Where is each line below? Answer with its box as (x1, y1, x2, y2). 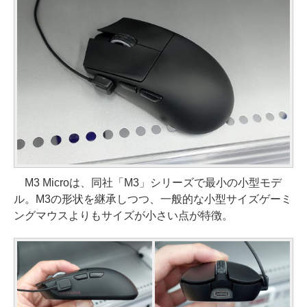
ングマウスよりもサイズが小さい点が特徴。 (14, 209, 233, 221)
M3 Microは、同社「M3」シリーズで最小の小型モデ (14, 176, 282, 188)
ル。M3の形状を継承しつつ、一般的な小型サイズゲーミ (14, 193, 292, 205)
